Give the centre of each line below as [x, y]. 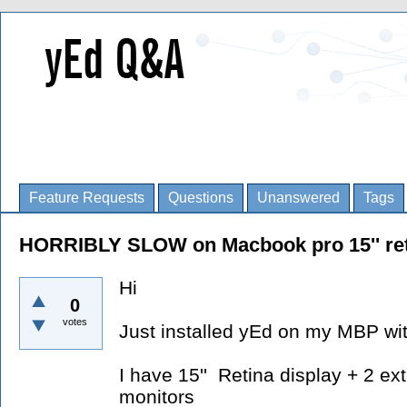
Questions [201, 198]
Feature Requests [87, 198]
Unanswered [298, 198]
